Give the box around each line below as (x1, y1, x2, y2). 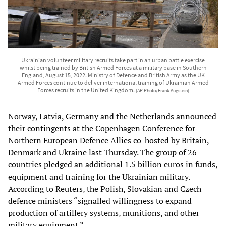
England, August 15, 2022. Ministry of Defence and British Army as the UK (21, 71, 205, 79)
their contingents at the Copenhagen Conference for (8, 123, 195, 134)
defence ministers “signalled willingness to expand (8, 195, 192, 207)
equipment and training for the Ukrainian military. (8, 171, 190, 183)
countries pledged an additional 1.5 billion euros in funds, (8, 159, 217, 171)
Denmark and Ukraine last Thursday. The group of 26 (8, 147, 197, 158)
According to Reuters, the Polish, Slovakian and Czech (8, 183, 201, 195)
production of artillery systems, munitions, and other (8, 207, 199, 219)
